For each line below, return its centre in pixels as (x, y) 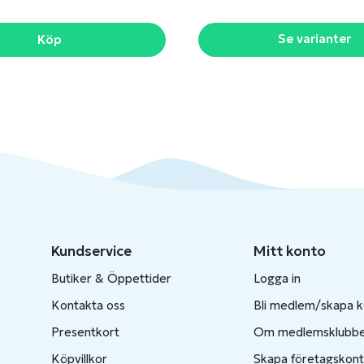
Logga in (277, 278)
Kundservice (91, 251)
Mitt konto (289, 251)
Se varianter (314, 39)
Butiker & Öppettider (111, 278)
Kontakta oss (88, 305)
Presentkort (85, 332)
